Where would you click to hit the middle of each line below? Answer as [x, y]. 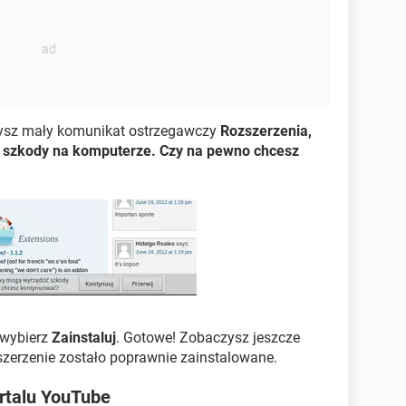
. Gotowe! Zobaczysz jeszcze [208, 337]
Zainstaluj [84, 337]
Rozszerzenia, [266, 131]
